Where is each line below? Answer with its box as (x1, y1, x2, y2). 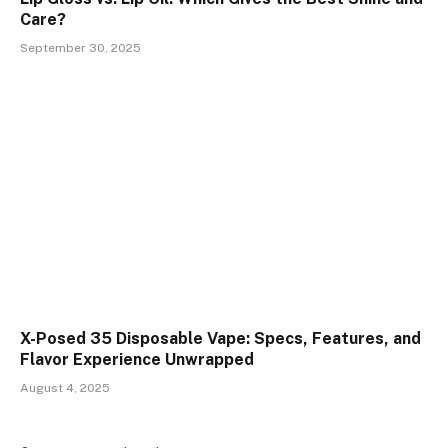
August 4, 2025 (20, 381, 110, 396)
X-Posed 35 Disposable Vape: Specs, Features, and (20, 329, 421, 349)
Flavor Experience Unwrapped (20, 350, 254, 370)
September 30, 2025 (20, 40, 141, 55)
